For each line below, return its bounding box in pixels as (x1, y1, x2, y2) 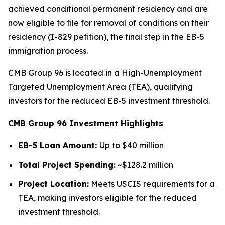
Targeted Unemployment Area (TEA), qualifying (8, 82, 193, 92)
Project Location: (18, 179, 89, 189)
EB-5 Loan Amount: (18, 140, 99, 150)
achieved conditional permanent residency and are (8, 4, 208, 14)
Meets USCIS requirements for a (89, 179, 215, 189)
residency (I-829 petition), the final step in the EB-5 (8, 32, 204, 42)
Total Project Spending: (18, 159, 116, 170)
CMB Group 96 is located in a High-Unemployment (8, 68, 202, 78)
